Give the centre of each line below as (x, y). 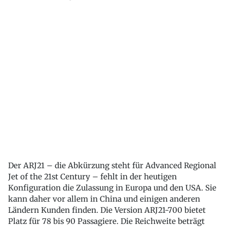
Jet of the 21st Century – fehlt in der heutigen (92, 177)
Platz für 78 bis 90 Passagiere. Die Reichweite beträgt (106, 221)
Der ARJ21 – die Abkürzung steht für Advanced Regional (112, 165)
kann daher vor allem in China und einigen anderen (104, 199)
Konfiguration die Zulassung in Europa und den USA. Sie (112, 188)
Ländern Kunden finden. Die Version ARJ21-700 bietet (107, 210)
